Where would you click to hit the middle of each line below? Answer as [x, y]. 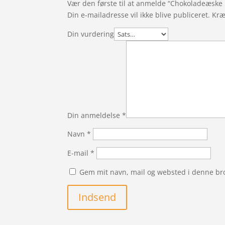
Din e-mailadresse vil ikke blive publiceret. [139, 15]
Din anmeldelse [95, 116]
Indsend [97, 197]
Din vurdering [91, 34]
